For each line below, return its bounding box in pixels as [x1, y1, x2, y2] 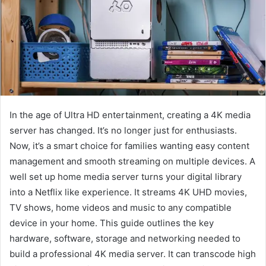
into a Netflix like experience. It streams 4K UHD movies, [9, 186, 247, 198]
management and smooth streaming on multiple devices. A [9, 156, 255, 167]
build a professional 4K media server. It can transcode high [9, 248, 256, 260]
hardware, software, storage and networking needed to [9, 233, 240, 245]
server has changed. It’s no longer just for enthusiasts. [9, 125, 237, 137]
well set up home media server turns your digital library [9, 171, 242, 183]
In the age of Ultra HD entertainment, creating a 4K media [9, 109, 251, 121]
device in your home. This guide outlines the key [9, 217, 214, 229]
